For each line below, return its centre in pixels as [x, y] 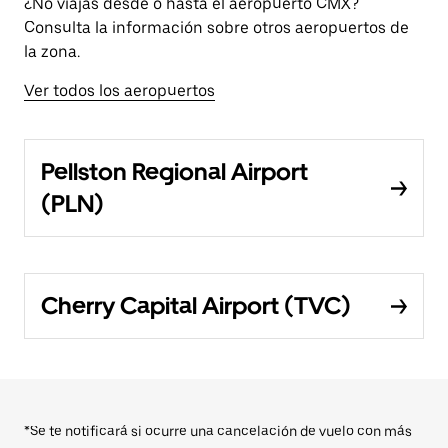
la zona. [52, 51]
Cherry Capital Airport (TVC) [196, 305]
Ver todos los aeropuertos [119, 90]
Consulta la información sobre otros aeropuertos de [216, 27]
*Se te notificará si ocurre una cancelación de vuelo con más [218, 431]
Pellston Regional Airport [174, 171]
